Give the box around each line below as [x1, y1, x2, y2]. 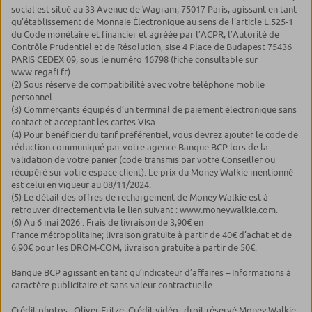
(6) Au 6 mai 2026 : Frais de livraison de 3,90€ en [11, 217, 203, 228]
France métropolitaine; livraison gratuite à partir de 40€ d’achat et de [11, 229, 292, 241]
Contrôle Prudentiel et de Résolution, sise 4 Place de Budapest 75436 [11, 41, 292, 53]
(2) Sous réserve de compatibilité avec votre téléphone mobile [11, 79, 265, 91]
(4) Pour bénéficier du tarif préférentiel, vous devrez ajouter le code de [11, 129, 298, 141]
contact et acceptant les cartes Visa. [11, 116, 159, 128]
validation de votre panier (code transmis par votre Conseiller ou [11, 154, 275, 166]
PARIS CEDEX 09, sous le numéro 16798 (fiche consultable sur [11, 54, 258, 65]
